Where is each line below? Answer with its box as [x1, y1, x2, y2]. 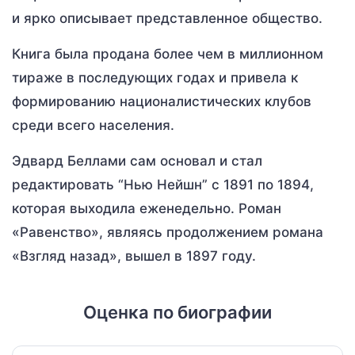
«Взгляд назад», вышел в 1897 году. [12, 248, 256, 264]
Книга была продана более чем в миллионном [12, 46, 323, 62]
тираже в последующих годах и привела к [12, 70, 298, 86]
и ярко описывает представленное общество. [12, 10, 323, 26]
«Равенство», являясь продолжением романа [12, 224, 323, 240]
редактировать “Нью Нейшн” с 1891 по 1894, [12, 177, 314, 193]
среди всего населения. [12, 117, 174, 133]
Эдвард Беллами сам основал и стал [12, 153, 262, 169]
